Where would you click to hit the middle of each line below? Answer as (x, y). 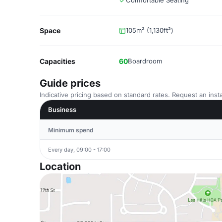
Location (60, 166)
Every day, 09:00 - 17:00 (79, 149)
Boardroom (145, 61)
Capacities (57, 61)
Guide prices (70, 83)
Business (62, 110)
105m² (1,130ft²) (150, 30)
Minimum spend (71, 130)
